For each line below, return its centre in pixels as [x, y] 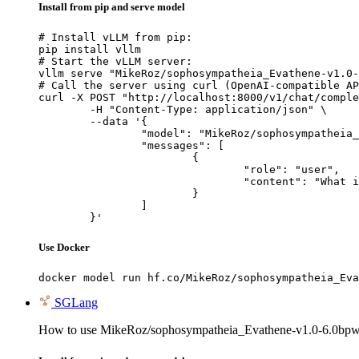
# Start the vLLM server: [115, 61]
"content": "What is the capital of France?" [141, 181]
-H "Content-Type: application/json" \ [64, 109]
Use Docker [64, 248]
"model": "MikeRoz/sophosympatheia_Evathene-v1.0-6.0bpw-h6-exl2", [90, 133]
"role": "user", [141, 169]
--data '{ [64, 121]
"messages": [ [90, 145]
